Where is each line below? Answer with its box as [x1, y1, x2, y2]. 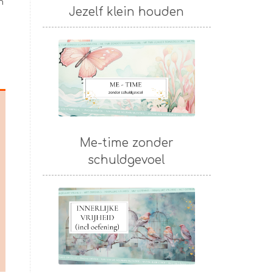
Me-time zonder [79, 136, 174, 149]
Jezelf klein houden [69, 5, 185, 18]
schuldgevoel [88, 153, 166, 166]
